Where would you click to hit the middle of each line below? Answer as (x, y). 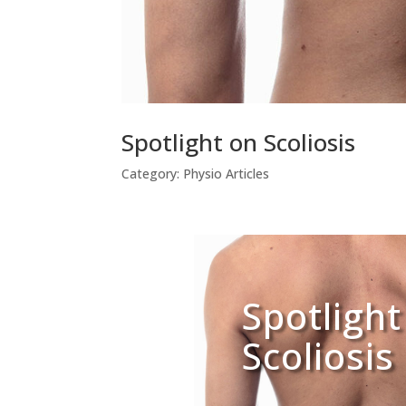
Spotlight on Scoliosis (239, 143)
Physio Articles (227, 174)
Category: (153, 174)
